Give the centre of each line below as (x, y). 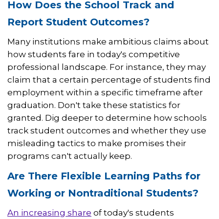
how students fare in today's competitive (94, 55)
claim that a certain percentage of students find (109, 80)
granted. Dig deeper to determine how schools (107, 118)
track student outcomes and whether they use (107, 131)
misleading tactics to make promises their (97, 143)
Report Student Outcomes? (78, 22)
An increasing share (49, 213)
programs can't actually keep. (70, 156)
